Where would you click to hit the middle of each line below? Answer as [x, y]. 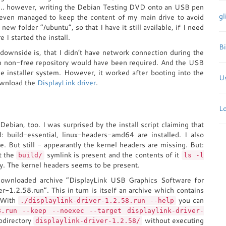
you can [190, 200]
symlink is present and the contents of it [113, 155]
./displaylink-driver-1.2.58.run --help [97, 201]
